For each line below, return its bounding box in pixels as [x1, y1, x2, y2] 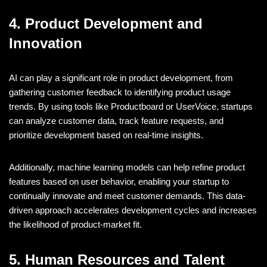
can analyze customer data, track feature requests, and [9, 115, 223, 126]
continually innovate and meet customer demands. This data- [9, 190, 246, 201]
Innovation [9, 35, 82, 51]
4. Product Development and [9, 15, 203, 32]
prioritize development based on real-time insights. [9, 129, 203, 140]
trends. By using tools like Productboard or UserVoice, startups [9, 101, 253, 111]
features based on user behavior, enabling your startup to [9, 176, 229, 187]
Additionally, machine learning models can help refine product [9, 162, 245, 172]
